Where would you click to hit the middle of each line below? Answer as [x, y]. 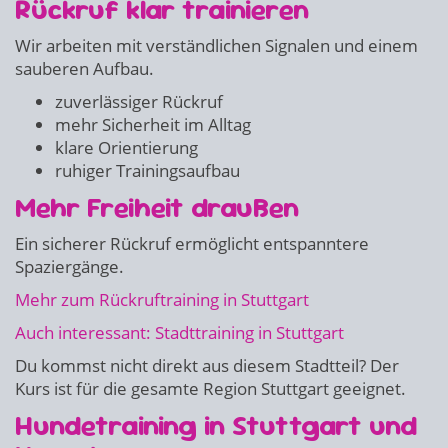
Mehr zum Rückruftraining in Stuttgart [162, 299]
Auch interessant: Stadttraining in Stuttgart [179, 332]
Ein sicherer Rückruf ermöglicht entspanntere [192, 243]
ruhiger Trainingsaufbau [147, 170]
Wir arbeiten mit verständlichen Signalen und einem [216, 45]
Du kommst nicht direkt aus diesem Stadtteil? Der [207, 365]
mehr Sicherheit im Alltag [153, 124]
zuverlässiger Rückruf [139, 101]
